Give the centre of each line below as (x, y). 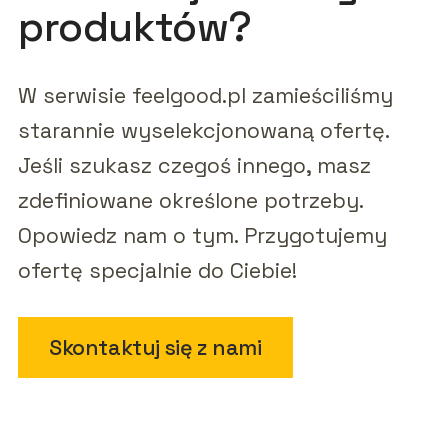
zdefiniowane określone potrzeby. (190, 200)
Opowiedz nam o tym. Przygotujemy (202, 235)
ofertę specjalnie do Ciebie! (157, 270)
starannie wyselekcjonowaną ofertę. (203, 130)
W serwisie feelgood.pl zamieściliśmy (205, 95)
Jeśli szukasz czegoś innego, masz (194, 165)
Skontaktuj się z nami (155, 347)
